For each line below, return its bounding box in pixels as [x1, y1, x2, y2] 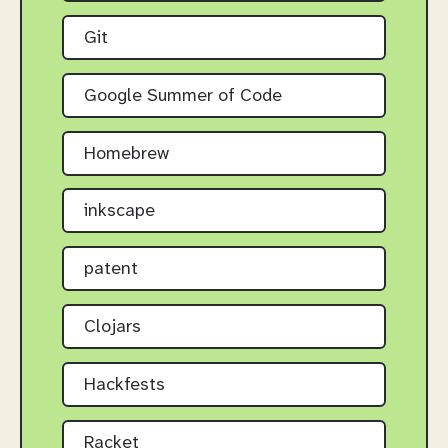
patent [84, 260, 138, 280]
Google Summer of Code [84, 86, 282, 106]
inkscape [84, 202, 155, 222]
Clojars [84, 317, 141, 337]
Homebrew [84, 144, 169, 164]
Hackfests [84, 375, 165, 395]
